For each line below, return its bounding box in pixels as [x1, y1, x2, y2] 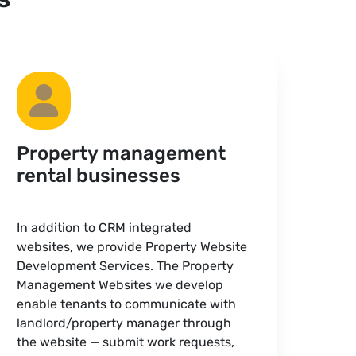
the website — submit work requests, [17, 335, 235, 350]
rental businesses [17, 164, 181, 187]
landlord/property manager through [17, 315, 232, 331]
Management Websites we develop [17, 277, 224, 292]
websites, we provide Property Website [17, 239, 248, 254]
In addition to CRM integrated [17, 220, 192, 235]
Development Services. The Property [17, 258, 234, 273]
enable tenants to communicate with [17, 296, 237, 311]
